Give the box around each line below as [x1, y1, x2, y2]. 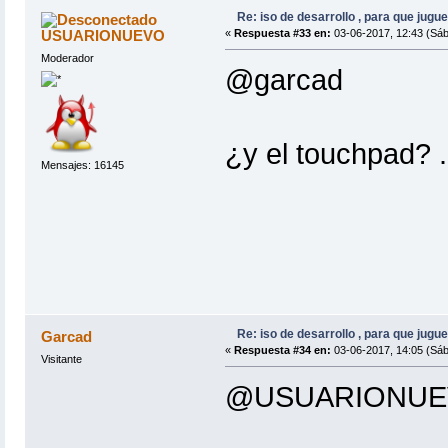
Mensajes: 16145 [40, 158, 124, 171]
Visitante [40, 353, 82, 366]
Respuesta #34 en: [233, 344, 331, 357]
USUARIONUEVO [41, 27, 166, 45]
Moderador [40, 52, 94, 65]
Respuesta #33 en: [233, 27, 331, 40]
